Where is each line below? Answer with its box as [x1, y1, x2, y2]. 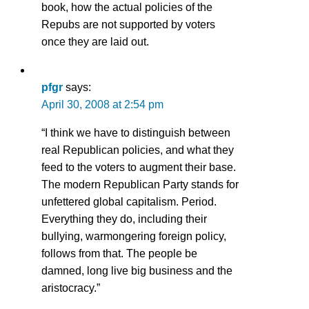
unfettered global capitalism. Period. [41, 195, 217, 208]
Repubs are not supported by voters [41, 18, 215, 30]
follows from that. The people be [41, 247, 197, 259]
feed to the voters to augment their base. [41, 161, 236, 173]
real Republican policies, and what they [41, 143, 234, 156]
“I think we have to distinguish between [41, 126, 230, 139]
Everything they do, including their [41, 212, 207, 225]
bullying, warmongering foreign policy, [41, 230, 226, 242]
